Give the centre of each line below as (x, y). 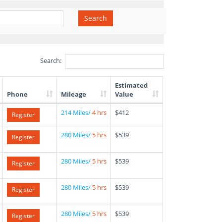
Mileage (74, 94)
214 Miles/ (77, 112)
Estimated (131, 85)
